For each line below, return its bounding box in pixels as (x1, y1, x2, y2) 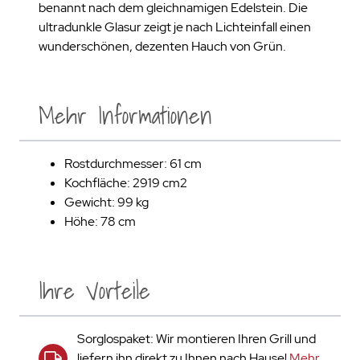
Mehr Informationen (39, 96, 212, 135)
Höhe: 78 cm (64, 213, 136, 230)
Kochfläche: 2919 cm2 (64, 174, 187, 191)
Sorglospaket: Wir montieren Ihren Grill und (77, 330, 316, 347)
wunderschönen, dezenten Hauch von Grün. (39, 38, 286, 55)
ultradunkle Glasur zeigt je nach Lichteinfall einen (39, 18, 311, 35)
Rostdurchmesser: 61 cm (64, 155, 202, 172)
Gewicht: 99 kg (64, 194, 149, 211)
